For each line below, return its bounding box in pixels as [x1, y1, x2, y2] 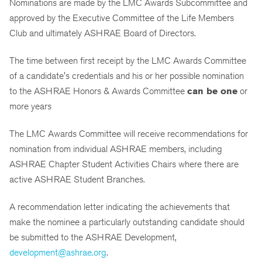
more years [9, 100, 51, 112]
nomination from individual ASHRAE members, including [9, 143, 222, 154]
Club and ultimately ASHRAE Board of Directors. [9, 27, 198, 39]
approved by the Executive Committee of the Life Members [9, 12, 234, 24]
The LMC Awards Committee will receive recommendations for [9, 127, 248, 139]
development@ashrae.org [9, 246, 106, 258]
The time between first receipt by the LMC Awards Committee [9, 54, 246, 66]
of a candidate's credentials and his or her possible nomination [9, 70, 244, 81]
